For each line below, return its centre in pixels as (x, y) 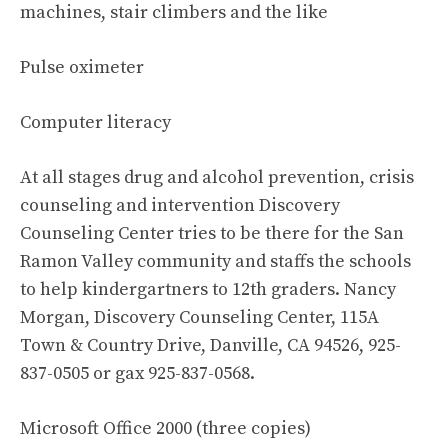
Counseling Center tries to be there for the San (212, 233)
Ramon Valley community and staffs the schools (215, 261)
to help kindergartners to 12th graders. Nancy (208, 289)
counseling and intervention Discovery (180, 205)
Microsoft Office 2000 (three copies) (165, 428)
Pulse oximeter (82, 67)
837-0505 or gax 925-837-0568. (137, 373)
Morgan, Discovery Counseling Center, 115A (199, 317)
